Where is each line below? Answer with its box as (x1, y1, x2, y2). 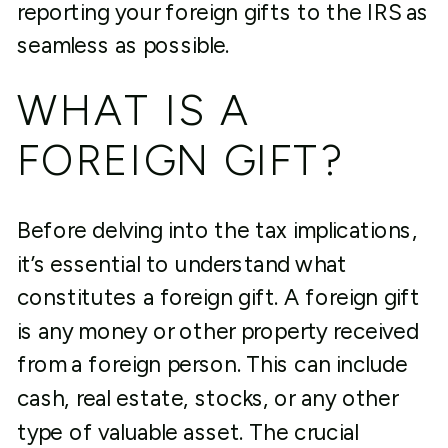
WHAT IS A (16, 84, 250, 136)
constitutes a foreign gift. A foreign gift (16, 284, 421, 311)
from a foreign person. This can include (16, 351, 408, 378)
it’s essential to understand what (16, 250, 348, 278)
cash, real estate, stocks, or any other (16, 385, 398, 412)
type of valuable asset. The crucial (16, 418, 359, 446)
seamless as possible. (16, 32, 230, 59)
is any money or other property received (16, 317, 419, 345)
